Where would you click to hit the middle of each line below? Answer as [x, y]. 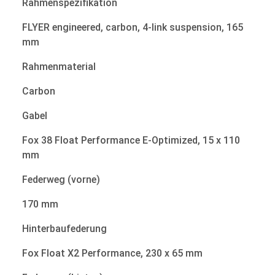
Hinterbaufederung [64, 228]
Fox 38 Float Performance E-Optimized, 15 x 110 [131, 140]
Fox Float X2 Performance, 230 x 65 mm [112, 253]
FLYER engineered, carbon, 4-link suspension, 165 [133, 27]
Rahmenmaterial [59, 66]
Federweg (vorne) [61, 179]
